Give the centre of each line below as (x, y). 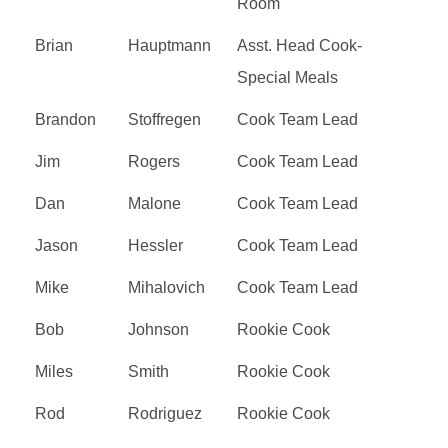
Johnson (158, 329)
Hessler (155, 245)
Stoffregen (164, 119)
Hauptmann (169, 45)
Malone (154, 203)
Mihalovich (166, 287)
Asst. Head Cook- (299, 45)
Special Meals (287, 77)
